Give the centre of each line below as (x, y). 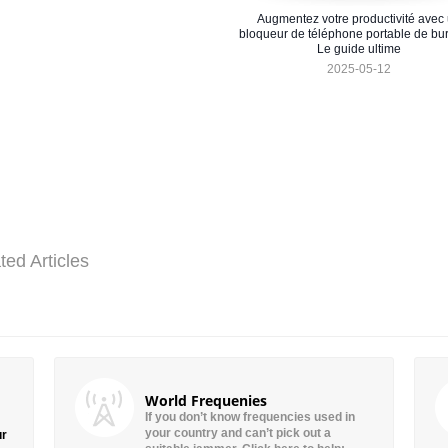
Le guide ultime (359, 49)
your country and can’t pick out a (238, 433)
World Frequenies (206, 401)
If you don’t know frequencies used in (250, 417)
